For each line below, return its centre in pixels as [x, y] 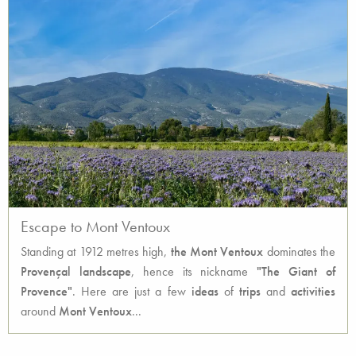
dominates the [300, 252]
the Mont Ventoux [215, 252]
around [40, 311]
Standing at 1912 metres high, [94, 252]
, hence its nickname [194, 271]
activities [313, 291]
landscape [105, 271]
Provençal [46, 271]
